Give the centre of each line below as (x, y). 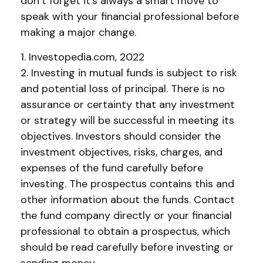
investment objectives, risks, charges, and (122, 152)
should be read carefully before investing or (127, 247)
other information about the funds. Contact (128, 200)
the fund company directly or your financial (126, 215)
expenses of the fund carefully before (112, 168)
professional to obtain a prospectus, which (125, 231)
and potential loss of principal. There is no (123, 89)
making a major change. (78, 32)
